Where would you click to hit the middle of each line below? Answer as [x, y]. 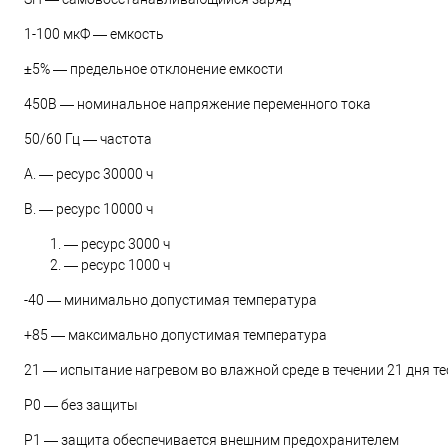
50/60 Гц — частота [88, 139]
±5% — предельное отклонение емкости [153, 69]
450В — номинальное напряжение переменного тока [197, 104]
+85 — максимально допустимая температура [175, 335]
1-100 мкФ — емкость [94, 34]
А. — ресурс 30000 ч [88, 174]
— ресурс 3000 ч [117, 244]
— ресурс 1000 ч [117, 265]
